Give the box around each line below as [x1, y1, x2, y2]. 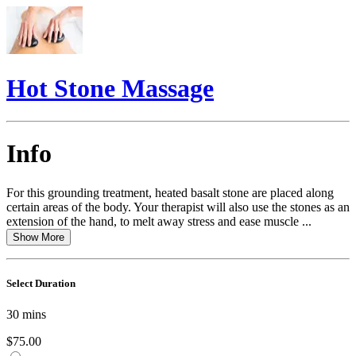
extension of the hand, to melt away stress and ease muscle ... [6, 214, 311, 228]
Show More [13, 230, 64, 243]
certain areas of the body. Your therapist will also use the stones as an [6, 199, 350, 214]
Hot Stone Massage [6, 74, 214, 103]
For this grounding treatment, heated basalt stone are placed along [6, 185, 334, 199]
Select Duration [6, 277, 75, 289]
